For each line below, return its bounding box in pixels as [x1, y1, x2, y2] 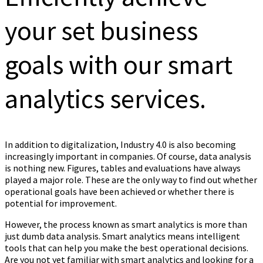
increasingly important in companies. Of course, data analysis [5, 150, 251, 162]
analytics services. [5, 82, 206, 116]
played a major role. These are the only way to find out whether [5, 173, 257, 186]
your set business [5, 14, 198, 48]
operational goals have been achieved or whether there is [5, 185, 234, 197]
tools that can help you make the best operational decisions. [5, 241, 248, 254]
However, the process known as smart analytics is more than [5, 218, 247, 230]
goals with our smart [5, 48, 232, 82]
